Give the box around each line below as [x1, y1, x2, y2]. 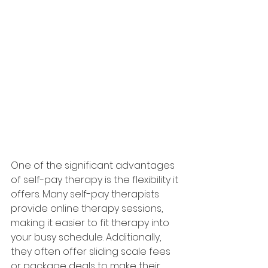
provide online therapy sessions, [11, 202, 165, 215]
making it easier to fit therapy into [11, 216, 172, 230]
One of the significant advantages [11, 159, 177, 172]
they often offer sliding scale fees [11, 245, 173, 258]
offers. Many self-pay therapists [11, 187, 162, 201]
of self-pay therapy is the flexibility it [11, 173, 181, 187]
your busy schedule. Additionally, [11, 230, 163, 244]
